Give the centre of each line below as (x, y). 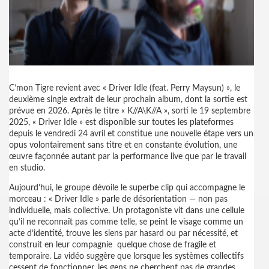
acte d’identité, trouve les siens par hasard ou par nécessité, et (123, 234)
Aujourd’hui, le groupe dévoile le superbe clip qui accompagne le (127, 188)
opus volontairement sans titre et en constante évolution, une (123, 145)
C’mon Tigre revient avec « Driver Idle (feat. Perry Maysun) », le (125, 88)
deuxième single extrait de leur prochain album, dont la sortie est (128, 100)
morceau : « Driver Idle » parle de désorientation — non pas (118, 199)
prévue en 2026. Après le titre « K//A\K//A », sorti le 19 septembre (130, 111)
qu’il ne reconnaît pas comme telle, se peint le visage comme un (126, 222)
